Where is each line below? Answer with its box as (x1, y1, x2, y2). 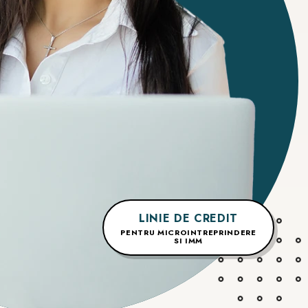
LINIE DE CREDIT (139, 210, 238, 226)
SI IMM (174, 234, 203, 246)
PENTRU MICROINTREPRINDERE (120, 226, 256, 238)
